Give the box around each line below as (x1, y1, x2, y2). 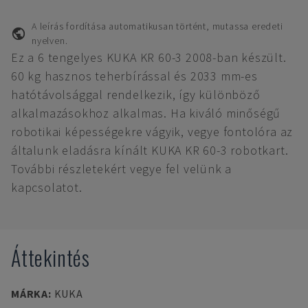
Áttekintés (11, 242, 90, 273)
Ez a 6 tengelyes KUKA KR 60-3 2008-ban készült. (11, 49, 287, 65)
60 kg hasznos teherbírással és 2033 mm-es (11, 68, 258, 84)
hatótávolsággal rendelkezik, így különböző (11, 87, 261, 102)
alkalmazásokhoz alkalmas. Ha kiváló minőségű (11, 105, 281, 121)
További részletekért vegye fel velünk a (11, 161, 232, 177)
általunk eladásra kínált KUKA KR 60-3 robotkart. (11, 142, 289, 158)
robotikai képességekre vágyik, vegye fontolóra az (11, 124, 294, 140)
